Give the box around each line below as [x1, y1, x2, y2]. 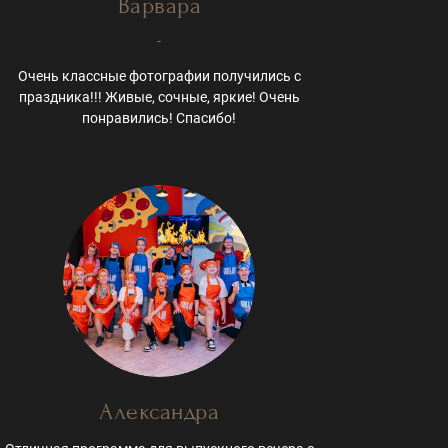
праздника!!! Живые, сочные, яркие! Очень [18, 88, 300, 105]
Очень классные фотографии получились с [17, 67, 301, 84]
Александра [99, 397, 220, 425]
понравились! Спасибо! [82, 109, 237, 126]
